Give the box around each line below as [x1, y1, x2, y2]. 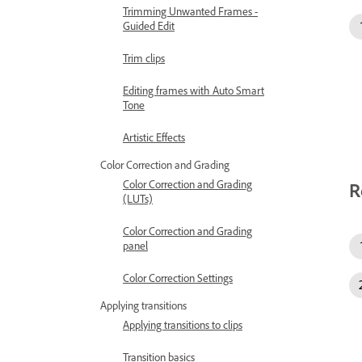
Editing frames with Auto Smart [123, 83, 264, 97]
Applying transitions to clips [123, 318, 242, 331]
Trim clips [123, 51, 165, 65]
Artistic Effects [123, 130, 185, 144]
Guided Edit [123, 19, 175, 32]
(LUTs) [123, 192, 153, 205]
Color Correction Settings [123, 271, 233, 284]
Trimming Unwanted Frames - [123, 4, 258, 18]
